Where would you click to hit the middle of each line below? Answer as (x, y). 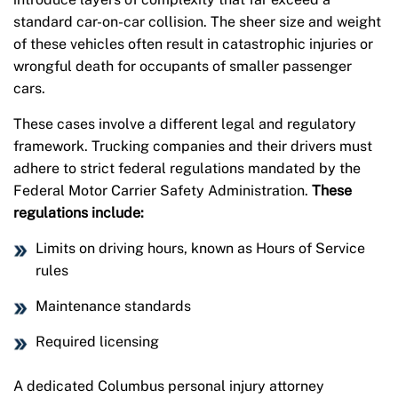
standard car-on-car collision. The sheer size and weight (197, 22)
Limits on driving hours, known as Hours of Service (200, 249)
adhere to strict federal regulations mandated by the (187, 169)
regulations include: (79, 213)
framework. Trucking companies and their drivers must (193, 147)
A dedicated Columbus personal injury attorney (169, 386)
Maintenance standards (113, 306)
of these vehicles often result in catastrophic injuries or (193, 44)
